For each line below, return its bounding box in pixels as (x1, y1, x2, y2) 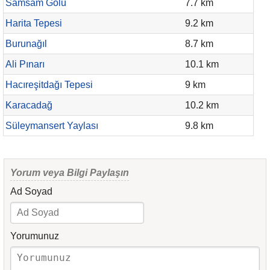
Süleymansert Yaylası (5, 121, 98, 131)
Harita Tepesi (5, 18, 62, 28)
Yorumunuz (10, 231, 59, 241)
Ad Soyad (10, 186, 52, 196)
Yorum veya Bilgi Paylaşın (10, 168, 129, 178)
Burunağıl (5, 39, 47, 49)
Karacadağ (5, 100, 52, 110)
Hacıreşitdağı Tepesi (5, 80, 93, 90)
